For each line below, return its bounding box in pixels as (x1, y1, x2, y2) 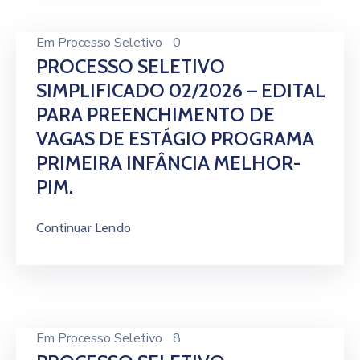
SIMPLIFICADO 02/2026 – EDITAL (36, 79, 325, 102)
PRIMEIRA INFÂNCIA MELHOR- (36, 151, 301, 174)
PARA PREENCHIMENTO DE (36, 103, 275, 126)
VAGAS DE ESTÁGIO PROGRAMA (36, 127, 314, 150)
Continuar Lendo (36, 220, 131, 235)
